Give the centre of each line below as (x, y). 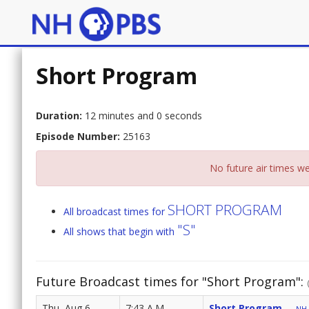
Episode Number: (78, 137)
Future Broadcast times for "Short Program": (171, 282)
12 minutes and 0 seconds (142, 116)
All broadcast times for (116, 212)
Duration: (59, 116)
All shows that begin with (120, 232)
